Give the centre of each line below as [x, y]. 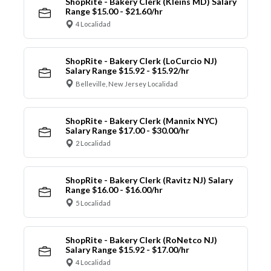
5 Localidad [93, 203]
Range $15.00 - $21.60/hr [114, 11]
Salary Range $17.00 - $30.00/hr [127, 130]
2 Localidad [93, 143]
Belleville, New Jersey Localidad [127, 83]
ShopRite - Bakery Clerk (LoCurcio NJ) [141, 61]
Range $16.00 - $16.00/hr [114, 190]
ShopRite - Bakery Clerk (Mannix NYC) [141, 120]
